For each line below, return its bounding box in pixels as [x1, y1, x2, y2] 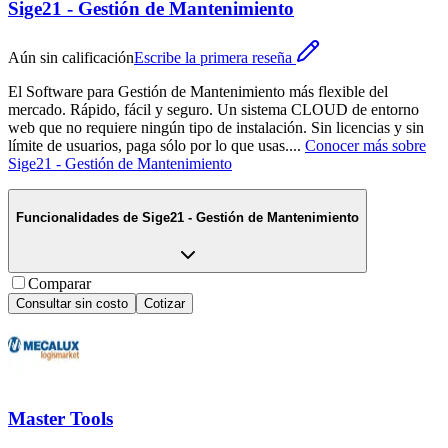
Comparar [28, 274, 91, 292]
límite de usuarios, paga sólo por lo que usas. [8, 137, 289, 155]
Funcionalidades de [16, 209, 138, 225]
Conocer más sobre [305, 137, 426, 155]
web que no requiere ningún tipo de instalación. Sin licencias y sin [8, 119, 424, 137]
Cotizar [144, 295, 185, 311]
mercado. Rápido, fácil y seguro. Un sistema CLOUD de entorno [8, 101, 419, 119]
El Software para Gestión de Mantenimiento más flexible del [8, 83, 388, 101]
